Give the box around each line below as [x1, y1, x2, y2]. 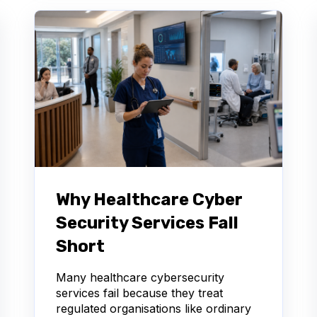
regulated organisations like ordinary [56, 301, 251, 316]
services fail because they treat [56, 285, 223, 300]
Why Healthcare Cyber [56, 189, 243, 209]
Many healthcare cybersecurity [56, 270, 224, 284]
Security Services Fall [56, 212, 238, 233]
